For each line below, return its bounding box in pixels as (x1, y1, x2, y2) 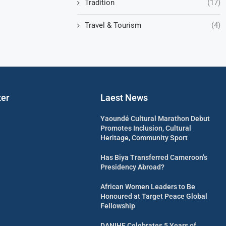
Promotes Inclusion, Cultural (100, 124, 192, 132)
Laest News (100, 92, 148, 103)
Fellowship (100, 201, 136, 210)
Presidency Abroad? (100, 162, 165, 171)
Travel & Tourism (85, 20, 142, 30)
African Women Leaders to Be (100, 182, 196, 191)
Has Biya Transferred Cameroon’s (100, 153, 208, 161)
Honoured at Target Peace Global (100, 192, 208, 200)
